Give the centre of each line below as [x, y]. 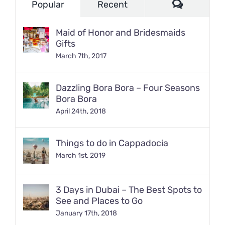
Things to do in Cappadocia [112, 143]
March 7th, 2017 [81, 56]
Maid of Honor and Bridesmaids [121, 33]
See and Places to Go [99, 201]
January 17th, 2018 [86, 213]
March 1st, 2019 [81, 155]
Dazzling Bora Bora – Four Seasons [128, 88]
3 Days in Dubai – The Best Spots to [129, 190]
